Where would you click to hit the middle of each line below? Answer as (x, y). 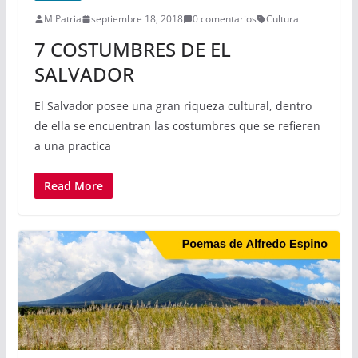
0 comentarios (224, 19)
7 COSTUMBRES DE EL (132, 50)
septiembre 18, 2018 (137, 19)
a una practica (72, 146)
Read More (73, 186)
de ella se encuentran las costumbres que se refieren (177, 126)
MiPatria (62, 19)
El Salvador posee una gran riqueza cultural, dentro (173, 106)
